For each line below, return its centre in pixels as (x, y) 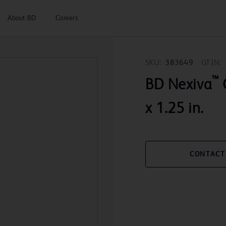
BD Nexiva (179, 86)
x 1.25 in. (175, 109)
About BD (22, 18)
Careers (67, 18)
